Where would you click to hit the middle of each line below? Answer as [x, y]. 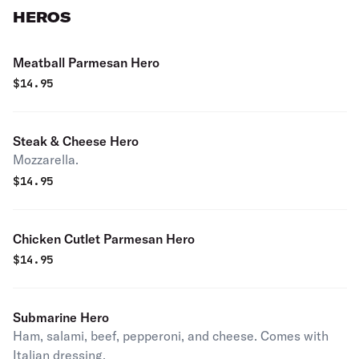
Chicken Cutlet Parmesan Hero [104, 239]
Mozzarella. [46, 159]
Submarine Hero [61, 317]
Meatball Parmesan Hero [86, 63]
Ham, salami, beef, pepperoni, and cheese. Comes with [171, 336]
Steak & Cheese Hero [76, 141]
